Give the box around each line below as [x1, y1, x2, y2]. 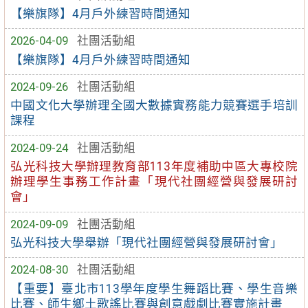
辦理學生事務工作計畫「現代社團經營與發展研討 [10, 175, 298, 189]
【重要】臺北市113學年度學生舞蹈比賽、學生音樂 [10, 281, 298, 296]
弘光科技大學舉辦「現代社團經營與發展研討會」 [10, 235, 283, 250]
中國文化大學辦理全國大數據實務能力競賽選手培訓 [10, 98, 298, 113]
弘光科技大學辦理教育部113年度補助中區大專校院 [10, 159, 298, 174]
